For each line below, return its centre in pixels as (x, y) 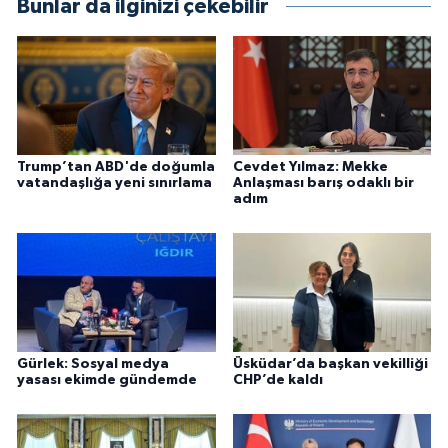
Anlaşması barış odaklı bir (323, 183)
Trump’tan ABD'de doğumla (116, 167)
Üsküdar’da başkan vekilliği (330, 364)
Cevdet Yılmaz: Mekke (310, 167)
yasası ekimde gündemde (107, 380)
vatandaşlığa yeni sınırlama (114, 183)
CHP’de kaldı (277, 380)
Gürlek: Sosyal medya (93, 364)
